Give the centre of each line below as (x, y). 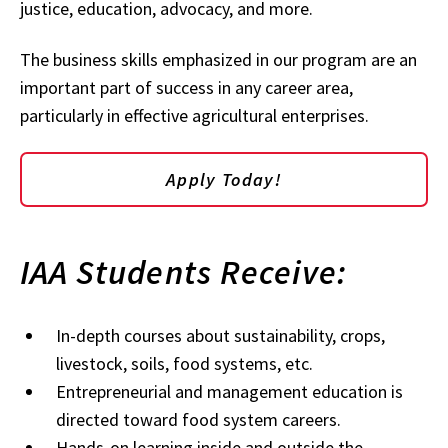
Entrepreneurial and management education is (229, 391)
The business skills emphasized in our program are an (218, 59)
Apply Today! (224, 179)
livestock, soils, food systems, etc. (184, 363)
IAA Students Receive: (184, 271)
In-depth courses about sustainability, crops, (220, 335)
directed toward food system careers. (198, 419)
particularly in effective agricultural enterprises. (194, 115)
